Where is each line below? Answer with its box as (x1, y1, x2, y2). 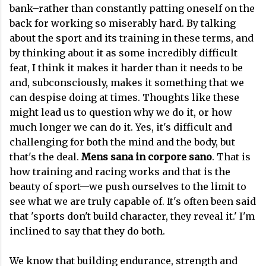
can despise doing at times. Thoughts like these (9, 91, 239, 104)
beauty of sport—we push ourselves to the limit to (9, 180, 246, 193)
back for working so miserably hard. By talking (9, 17, 236, 30)
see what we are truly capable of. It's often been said (9, 195, 256, 208)
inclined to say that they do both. (9, 225, 165, 237)
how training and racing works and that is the (9, 166, 230, 178)
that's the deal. (9, 151, 81, 163)
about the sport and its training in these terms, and (9, 32, 254, 45)
